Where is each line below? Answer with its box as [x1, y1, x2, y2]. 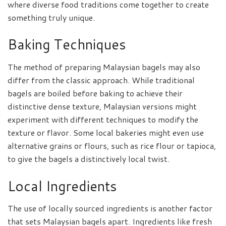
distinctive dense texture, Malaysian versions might [8, 100, 197, 112]
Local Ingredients [8, 176, 117, 196]
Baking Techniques [8, 34, 126, 54]
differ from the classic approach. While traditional [8, 74, 195, 86]
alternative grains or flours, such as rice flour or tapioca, [8, 140, 216, 152]
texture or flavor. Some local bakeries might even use [8, 127, 204, 139]
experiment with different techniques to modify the [8, 114, 198, 126]
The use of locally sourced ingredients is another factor [8, 202, 212, 214]
